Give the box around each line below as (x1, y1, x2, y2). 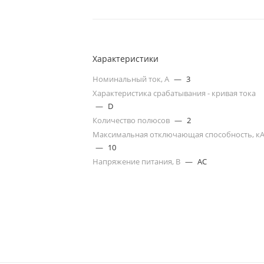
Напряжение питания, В (93, 156, 183, 167)
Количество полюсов (93, 114, 172, 126)
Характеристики (93, 52, 159, 64)
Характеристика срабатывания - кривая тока (93, 87, 256, 98)
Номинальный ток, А (93, 73, 171, 84)
